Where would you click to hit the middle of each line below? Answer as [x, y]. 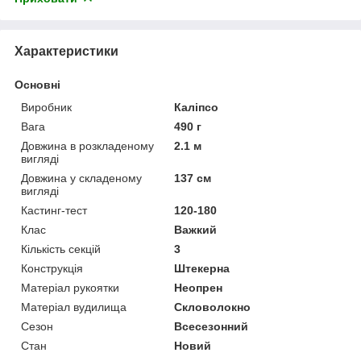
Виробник [46, 107]
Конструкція [52, 268]
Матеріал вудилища [74, 307]
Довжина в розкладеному [87, 145]
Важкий [196, 229]
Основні [37, 84]
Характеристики [66, 51]
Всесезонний [212, 326]
